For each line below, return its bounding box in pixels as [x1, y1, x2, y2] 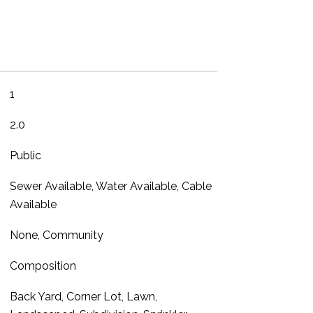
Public [9, 149, 41, 162]
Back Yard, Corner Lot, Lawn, [9, 290, 157, 303]
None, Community [9, 228, 103, 242]
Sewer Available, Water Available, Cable [9, 180, 212, 193]
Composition [9, 259, 76, 272]
